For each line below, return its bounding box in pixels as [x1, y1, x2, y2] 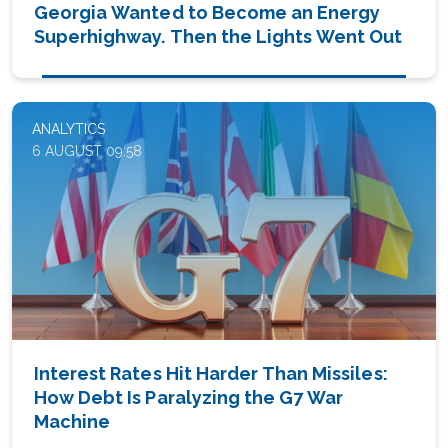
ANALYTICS [32, 120, 105, 137]
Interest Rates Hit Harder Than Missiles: [34, 363, 388, 385]
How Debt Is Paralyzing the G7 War [34, 387, 344, 409]
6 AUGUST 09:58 [32, 142, 142, 159]
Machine [34, 411, 111, 433]
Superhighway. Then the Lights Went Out [34, 25, 403, 47]
